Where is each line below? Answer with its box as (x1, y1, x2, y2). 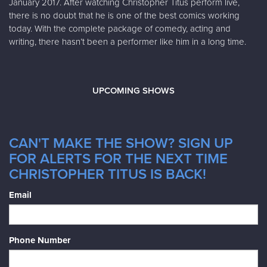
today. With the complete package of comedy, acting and (9, 23, 231, 34)
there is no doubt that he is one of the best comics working (9, 10, 240, 21)
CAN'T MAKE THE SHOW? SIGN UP (9, 134, 233, 152)
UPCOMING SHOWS (92, 85, 175, 96)
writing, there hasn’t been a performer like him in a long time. (9, 36, 246, 47)
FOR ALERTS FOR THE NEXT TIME (9, 150, 228, 167)
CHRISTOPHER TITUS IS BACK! (9, 165, 206, 183)
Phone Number (9, 234, 70, 246)
